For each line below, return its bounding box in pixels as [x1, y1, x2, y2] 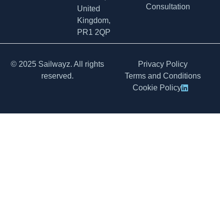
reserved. [41, 71, 74, 80]
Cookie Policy [133, 83, 182, 92]
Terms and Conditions [124, 71, 201, 80]
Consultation [146, 2, 191, 11]
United [77, 4, 100, 13]
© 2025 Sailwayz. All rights [11, 59, 104, 68]
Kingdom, [77, 16, 110, 25]
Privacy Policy [137, 59, 188, 68]
